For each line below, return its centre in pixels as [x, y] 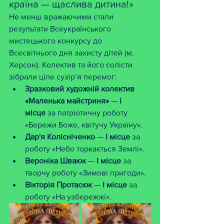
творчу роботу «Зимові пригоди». [85, 173]
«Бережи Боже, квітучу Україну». [84, 125]
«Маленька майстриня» [67, 101]
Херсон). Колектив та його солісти [72, 65]
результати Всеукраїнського [61, 29]
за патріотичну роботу [87, 113]
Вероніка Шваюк [55, 161]
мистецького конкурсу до [56, 41]
